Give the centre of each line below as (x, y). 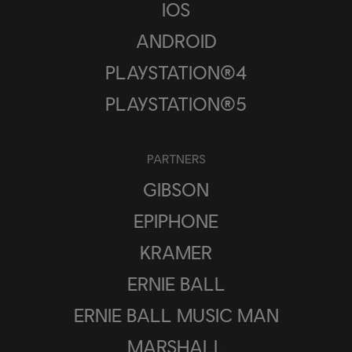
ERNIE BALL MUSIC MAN (176, 314)
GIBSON (176, 189)
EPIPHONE (176, 220)
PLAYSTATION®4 (176, 71)
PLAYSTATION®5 (176, 103)
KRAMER (176, 251)
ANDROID (176, 40)
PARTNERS (176, 158)
